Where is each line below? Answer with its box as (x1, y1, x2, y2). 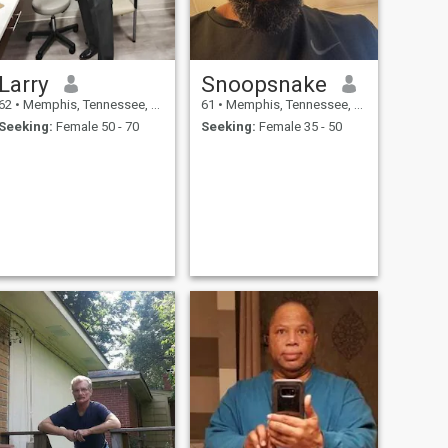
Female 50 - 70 (52, 119, 139, 135)
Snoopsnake (200, 70, 327, 97)
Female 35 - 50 (255, 119, 342, 135)
